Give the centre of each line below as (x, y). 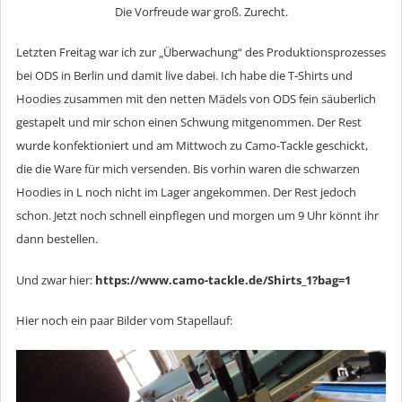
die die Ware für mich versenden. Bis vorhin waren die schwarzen (188, 169)
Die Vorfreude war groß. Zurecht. (201, 11)
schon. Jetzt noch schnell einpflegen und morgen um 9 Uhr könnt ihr (197, 216)
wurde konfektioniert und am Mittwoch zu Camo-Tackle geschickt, (192, 146)
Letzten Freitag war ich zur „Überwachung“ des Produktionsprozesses (201, 52)
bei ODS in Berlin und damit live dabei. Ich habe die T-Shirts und (184, 76)
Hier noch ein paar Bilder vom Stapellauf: (124, 321)
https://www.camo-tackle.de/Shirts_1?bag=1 (223, 280)
